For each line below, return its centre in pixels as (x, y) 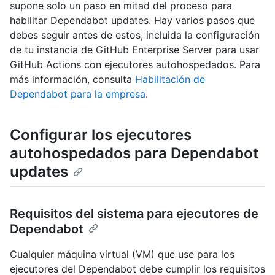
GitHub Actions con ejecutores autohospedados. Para (135, 65)
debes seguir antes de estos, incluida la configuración (135, 35)
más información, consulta (72, 79)
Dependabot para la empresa (78, 94)
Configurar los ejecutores (101, 135)
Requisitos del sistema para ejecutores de (134, 213)
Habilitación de (170, 79)
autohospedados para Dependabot (134, 153)
